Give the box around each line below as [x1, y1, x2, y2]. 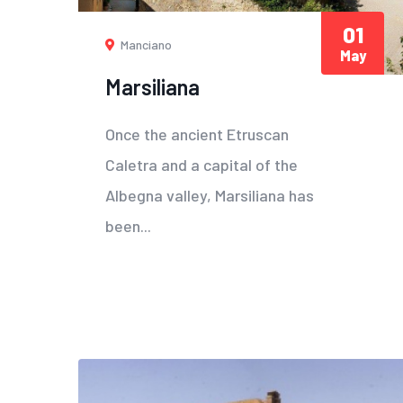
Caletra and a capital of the [105, 154, 298, 175]
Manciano [118, 36, 172, 52]
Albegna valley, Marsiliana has [105, 184, 314, 205]
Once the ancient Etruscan [105, 123, 289, 144]
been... [105, 215, 151, 236]
